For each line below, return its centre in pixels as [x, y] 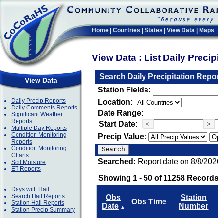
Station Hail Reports [38, 203]
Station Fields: [125, 90]
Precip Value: [123, 136]
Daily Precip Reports [38, 101]
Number [194, 206]
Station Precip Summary [43, 210]
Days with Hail [30, 189]
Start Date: [118, 124]
